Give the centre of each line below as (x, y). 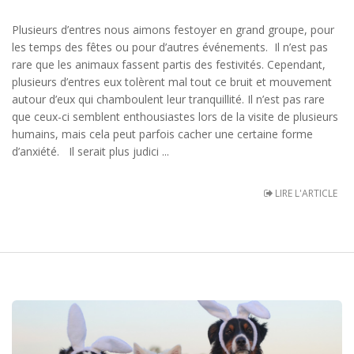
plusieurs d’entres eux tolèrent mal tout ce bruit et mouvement (172, 82)
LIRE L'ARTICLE (305, 194)
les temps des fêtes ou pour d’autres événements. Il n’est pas (170, 47)
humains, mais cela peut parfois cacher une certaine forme (162, 134)
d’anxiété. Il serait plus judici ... (90, 152)
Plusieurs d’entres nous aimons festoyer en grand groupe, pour (173, 30)
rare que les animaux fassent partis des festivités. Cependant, (169, 65)
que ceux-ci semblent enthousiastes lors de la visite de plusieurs (175, 117)
